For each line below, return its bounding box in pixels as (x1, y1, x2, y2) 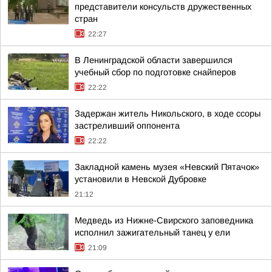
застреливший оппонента (75, 121, 180, 131)
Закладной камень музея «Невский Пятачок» (75, 162, 259, 172)
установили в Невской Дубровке (75, 174, 206, 184)
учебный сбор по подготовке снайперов (75, 67, 236, 77)
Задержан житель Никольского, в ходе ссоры (75, 109, 260, 118)
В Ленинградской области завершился (75, 55, 233, 65)
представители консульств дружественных (75, 2, 251, 12)
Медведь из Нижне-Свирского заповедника (75, 216, 253, 225)
